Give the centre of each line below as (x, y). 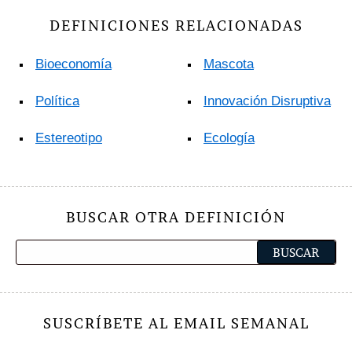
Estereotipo (69, 138)
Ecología (229, 138)
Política (57, 101)
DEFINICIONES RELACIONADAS (176, 26)
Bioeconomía (73, 64)
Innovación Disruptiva (267, 101)
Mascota (229, 64)
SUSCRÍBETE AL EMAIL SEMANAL (176, 324)
